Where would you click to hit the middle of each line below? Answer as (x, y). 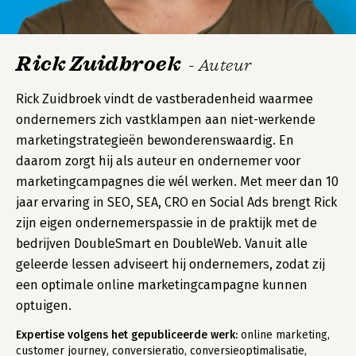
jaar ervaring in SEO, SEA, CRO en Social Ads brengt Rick (176, 202)
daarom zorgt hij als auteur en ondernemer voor (158, 161)
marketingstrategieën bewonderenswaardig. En (155, 140)
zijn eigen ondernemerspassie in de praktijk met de (166, 223)
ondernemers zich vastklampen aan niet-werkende (166, 120)
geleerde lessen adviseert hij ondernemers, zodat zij (170, 264)
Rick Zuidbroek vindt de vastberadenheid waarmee (164, 99)
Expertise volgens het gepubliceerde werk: (127, 335)
